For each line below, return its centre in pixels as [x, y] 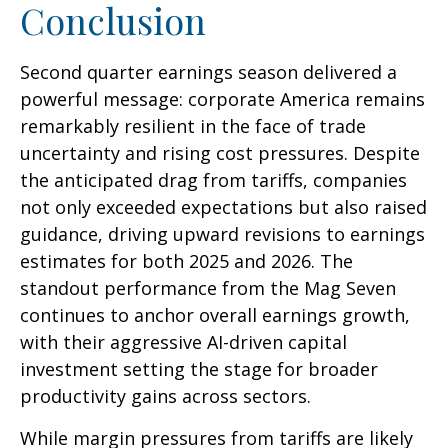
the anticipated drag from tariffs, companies [213, 180]
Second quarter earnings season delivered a [208, 72]
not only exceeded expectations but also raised [223, 207]
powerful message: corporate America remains [222, 99]
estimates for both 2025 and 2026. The [186, 261]
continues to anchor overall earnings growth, [215, 315]
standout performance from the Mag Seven [208, 288]
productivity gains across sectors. [165, 396]
